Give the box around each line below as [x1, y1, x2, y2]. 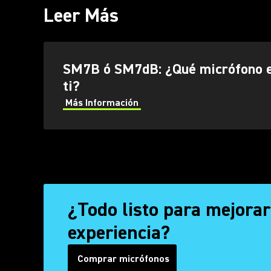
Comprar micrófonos [77, 253, 169, 265]
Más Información [65, 97, 139, 109]
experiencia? [68, 220, 170, 245]
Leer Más [44, 3, 119, 28]
